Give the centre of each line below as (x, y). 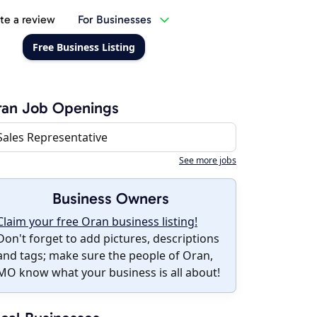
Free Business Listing (83, 47)
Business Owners (110, 198)
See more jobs (208, 160)
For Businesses (114, 19)
